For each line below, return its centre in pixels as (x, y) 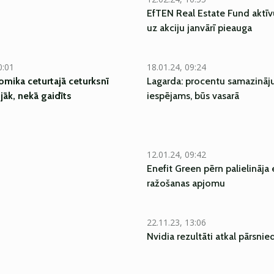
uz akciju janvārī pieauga (199, 28)
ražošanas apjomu (186, 183)
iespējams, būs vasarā (193, 96)
